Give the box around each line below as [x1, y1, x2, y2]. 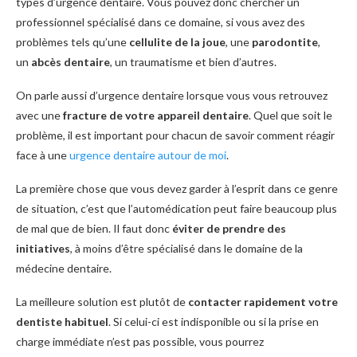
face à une [16, 148, 69, 163]
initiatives [16, 241, 70, 256]
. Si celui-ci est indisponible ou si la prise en [108, 315, 319, 329]
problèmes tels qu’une [16, 35, 129, 49]
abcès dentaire [31, 55, 110, 69]
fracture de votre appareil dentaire [63, 108, 249, 123]
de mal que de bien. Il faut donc [16, 222, 172, 236]
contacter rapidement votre [188, 295, 338, 309]
